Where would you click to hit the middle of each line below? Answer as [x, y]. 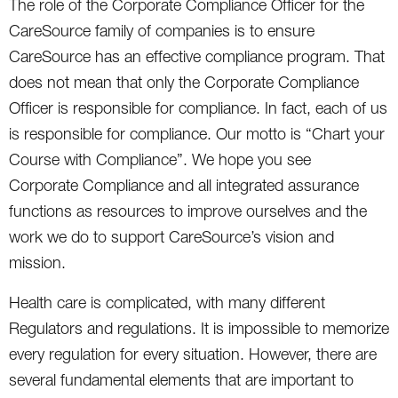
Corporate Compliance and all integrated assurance [184, 185]
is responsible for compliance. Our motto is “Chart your [197, 133]
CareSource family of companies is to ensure [162, 30]
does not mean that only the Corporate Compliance [184, 82]
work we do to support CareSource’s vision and [171, 236]
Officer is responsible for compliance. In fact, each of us [198, 107]
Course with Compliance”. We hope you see [160, 159]
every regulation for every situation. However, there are [193, 354]
